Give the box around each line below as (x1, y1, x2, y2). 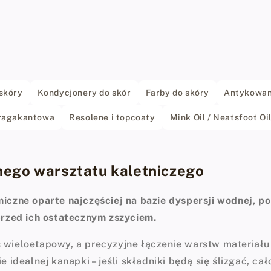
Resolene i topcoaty (69, 112, 155, 122)
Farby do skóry (145, 87, 210, 97)
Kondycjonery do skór (37, 87, 131, 97)
